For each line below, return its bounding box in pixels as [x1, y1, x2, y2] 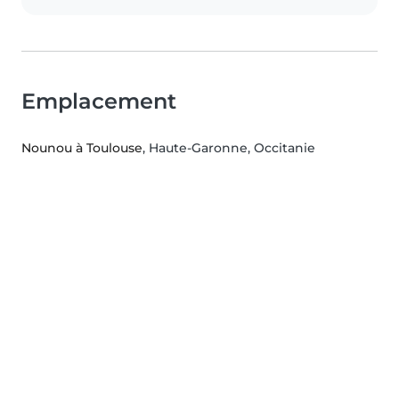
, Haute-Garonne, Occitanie [142, 140, 315, 157]
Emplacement [21, 88, 176, 115]
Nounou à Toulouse [21, 140, 142, 157]
